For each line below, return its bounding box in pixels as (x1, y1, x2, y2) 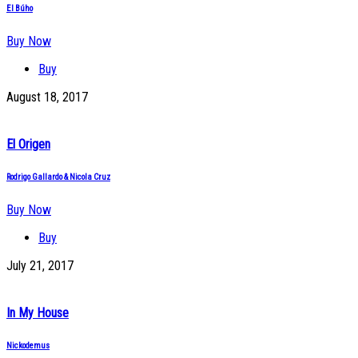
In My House (6, 305, 69, 321)
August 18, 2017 (6, 89, 88, 105)
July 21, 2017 (6, 258, 74, 273)
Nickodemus (6, 340, 50, 352)
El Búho (6, 2, 33, 14)
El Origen (6, 137, 50, 153)
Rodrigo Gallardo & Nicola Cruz (6, 172, 110, 183)
